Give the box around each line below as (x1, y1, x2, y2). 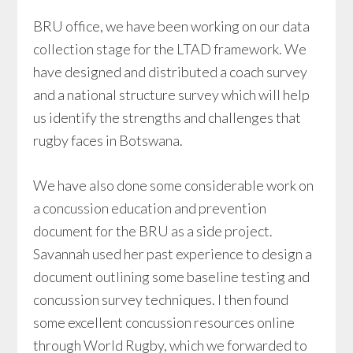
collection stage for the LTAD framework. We (33, 40, 307, 58)
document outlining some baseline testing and (33, 268, 310, 285)
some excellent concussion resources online (33, 314, 295, 331)
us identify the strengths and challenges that (33, 109, 302, 126)
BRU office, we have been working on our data (33, 17, 310, 35)
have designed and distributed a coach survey (33, 63, 308, 80)
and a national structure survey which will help (33, 86, 310, 103)
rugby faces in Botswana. (33, 132, 184, 149)
